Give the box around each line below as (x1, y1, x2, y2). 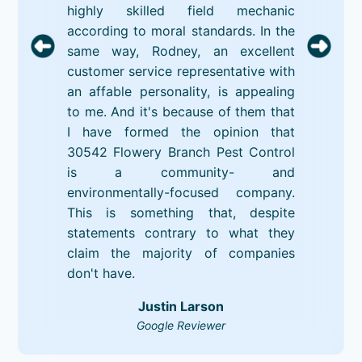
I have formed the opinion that (66, 123, 296, 140)
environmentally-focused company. (66, 183, 296, 200)
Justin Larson (138, 297, 224, 314)
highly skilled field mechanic (66, 2, 296, 19)
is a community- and (66, 163, 296, 180)
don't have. (66, 264, 135, 281)
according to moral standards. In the (66, 22, 296, 39)
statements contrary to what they (66, 224, 296, 241)
